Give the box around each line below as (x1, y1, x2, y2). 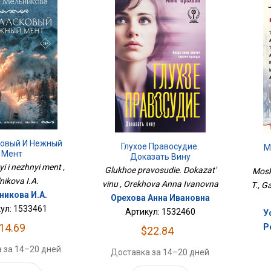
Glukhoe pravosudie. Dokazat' (104, 165, 216, 175)
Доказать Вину (129, 151, 191, 162)
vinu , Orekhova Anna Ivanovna (102, 178, 218, 189)
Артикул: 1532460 (125, 206, 195, 217)
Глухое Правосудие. (121, 141, 200, 151)
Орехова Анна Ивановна (110, 192, 210, 203)
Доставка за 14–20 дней (111, 247, 210, 257)
